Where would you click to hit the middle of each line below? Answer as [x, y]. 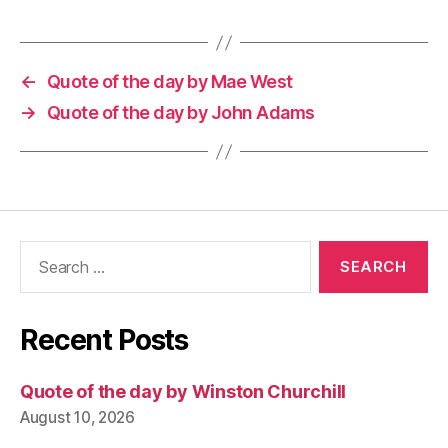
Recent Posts [104, 340]
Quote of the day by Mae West [169, 81]
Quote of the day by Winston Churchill [183, 391]
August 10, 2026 [77, 417]
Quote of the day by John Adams [180, 112]
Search [39, 250]
